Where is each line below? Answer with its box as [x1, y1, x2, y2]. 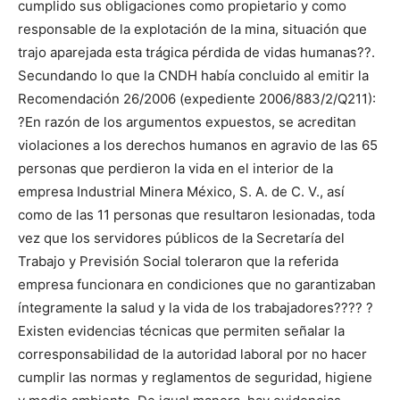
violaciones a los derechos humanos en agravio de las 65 [18, 137, 378, 154]
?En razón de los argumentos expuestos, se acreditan [18, 113, 356, 131]
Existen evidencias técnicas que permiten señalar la [18, 322, 345, 340]
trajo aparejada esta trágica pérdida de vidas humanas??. [18, 44, 375, 62]
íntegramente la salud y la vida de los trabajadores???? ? [18, 299, 373, 317]
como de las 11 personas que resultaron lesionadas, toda [18, 206, 375, 224]
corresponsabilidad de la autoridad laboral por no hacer [18, 346, 367, 363]
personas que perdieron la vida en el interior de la [18, 160, 333, 178]
